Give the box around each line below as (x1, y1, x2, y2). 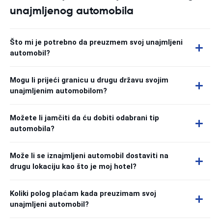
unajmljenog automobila (10, 4, 134, 17)
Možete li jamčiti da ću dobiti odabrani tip (10, 113, 159, 122)
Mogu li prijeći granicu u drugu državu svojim (10, 76, 168, 84)
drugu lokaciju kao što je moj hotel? (10, 162, 137, 171)
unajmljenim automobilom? (10, 86, 107, 95)
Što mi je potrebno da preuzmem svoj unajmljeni (10, 38, 183, 47)
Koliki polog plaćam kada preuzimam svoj (10, 189, 156, 198)
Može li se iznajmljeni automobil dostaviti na (10, 151, 168, 160)
